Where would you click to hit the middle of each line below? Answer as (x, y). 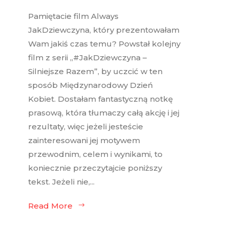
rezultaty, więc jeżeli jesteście (86, 127)
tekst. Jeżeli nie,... (61, 182)
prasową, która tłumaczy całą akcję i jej (104, 113)
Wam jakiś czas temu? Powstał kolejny (104, 44)
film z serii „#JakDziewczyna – (87, 58)
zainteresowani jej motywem (84, 141)
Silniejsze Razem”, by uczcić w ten (95, 72)
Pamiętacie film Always (73, 16)
